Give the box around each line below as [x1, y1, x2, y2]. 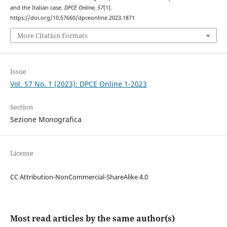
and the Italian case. [10, 4, 64, 11]
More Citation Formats [17, 31, 88, 41]
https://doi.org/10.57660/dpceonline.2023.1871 [10, 14, 135, 21]
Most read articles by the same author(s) [10, 213, 175, 224]
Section [10, 102, 33, 112]
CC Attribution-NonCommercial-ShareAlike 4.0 [10, 172, 148, 182]
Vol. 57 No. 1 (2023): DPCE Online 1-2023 [10, 79, 147, 89]
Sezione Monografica [10, 115, 82, 125]
